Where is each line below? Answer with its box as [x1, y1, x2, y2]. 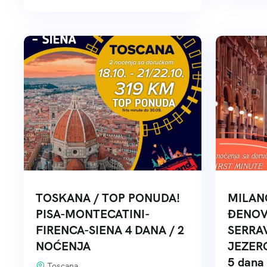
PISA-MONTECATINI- [36, 206, 150, 222]
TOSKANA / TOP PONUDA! [36, 190, 180, 206]
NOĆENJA [36, 238, 91, 254]
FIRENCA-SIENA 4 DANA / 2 [36, 222, 184, 238]
